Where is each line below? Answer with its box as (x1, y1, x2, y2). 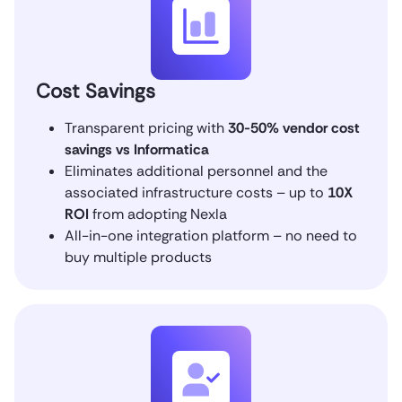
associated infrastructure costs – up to (65, 182, 328, 202)
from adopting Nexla (89, 204, 227, 223)
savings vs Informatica (65, 139, 209, 159)
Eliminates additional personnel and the (65, 161, 328, 180)
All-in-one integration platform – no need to (65, 225, 357, 245)
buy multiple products (65, 247, 212, 267)
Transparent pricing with (65, 118, 228, 137)
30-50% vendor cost (228, 118, 360, 137)
